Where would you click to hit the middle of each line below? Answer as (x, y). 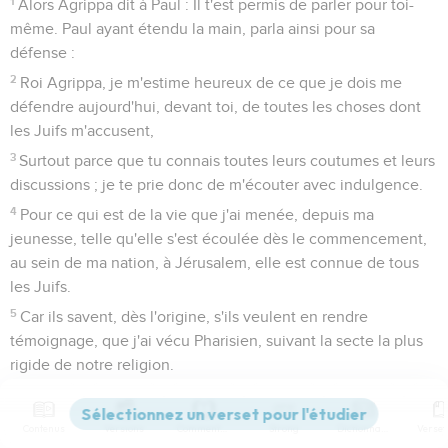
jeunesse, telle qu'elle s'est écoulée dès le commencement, (218, 238)
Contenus (44, 428)
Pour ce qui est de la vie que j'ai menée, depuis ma (197, 214)
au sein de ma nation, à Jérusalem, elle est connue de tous (214, 262)
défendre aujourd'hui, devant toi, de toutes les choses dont (215, 106)
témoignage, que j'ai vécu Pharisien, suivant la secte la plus (216, 340)
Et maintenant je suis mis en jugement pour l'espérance (213, 394)
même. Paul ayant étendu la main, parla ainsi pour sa (192, 28)
